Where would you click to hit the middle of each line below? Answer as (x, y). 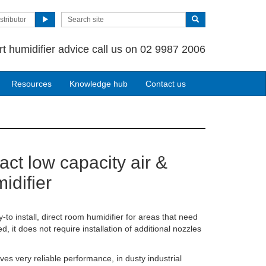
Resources (31, 84)
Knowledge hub (99, 84)
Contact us (166, 84)
